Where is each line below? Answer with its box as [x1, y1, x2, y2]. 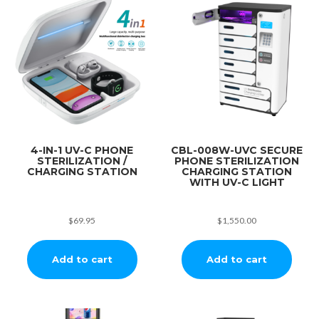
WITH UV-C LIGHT [189, 175, 285, 189]
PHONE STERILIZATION [174, 154, 300, 167]
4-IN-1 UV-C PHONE [31, 143, 134, 157]
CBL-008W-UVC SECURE [171, 143, 303, 157]
